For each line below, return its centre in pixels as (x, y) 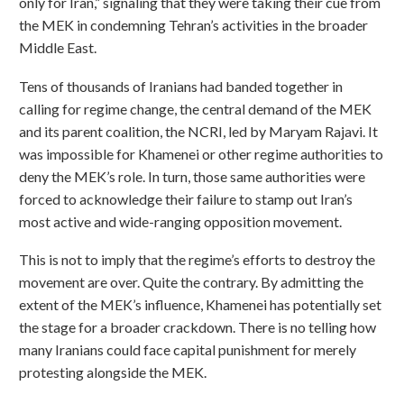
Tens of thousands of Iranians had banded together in (181, 86)
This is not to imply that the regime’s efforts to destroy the (197, 260)
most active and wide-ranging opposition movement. (180, 221)
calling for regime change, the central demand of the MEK (195, 108)
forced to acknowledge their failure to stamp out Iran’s (186, 198)
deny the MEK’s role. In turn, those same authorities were (192, 176)
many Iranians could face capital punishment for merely (188, 350)
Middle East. (58, 47)
